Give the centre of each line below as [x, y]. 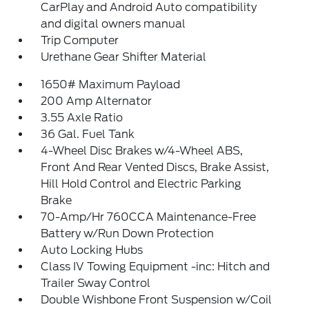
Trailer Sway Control [96, 283]
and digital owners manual [113, 24]
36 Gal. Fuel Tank [88, 134]
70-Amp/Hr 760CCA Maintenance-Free [149, 217]
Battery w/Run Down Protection [128, 233]
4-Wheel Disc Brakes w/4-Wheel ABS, [142, 151]
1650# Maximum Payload [111, 84]
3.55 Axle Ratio [82, 118]
